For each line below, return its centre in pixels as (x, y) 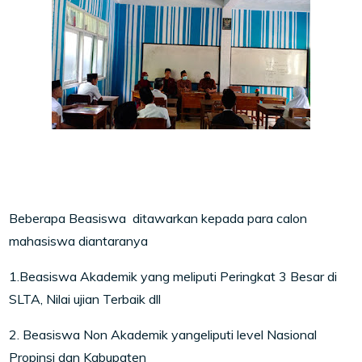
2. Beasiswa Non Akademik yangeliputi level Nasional (163, 335)
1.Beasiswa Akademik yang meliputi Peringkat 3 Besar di (173, 276)
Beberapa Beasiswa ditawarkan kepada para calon (158, 218)
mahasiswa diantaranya (80, 241)
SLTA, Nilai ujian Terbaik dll (87, 299)
